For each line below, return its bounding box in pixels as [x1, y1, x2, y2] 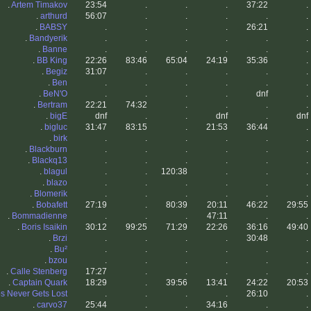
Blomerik [34, 189, 67, 199]
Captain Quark [12, 278, 67, 288]
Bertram [37, 100, 67, 110]
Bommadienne [12, 211, 67, 221]
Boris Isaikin [22, 222, 67, 233]
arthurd [40, 11, 67, 22]
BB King [37, 56, 67, 66]
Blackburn [29, 144, 67, 155]
